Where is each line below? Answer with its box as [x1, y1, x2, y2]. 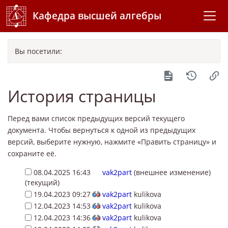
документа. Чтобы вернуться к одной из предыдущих [8, 125, 195, 135]
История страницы [8, 84, 156, 107]
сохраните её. [8, 148, 56, 158]
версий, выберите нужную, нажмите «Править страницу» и [8, 136, 216, 147]
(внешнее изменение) [133, 167, 211, 177]
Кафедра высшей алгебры [33, 9, 161, 23]
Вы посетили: [14, 46, 62, 56]
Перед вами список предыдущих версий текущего [8, 113, 185, 123]
